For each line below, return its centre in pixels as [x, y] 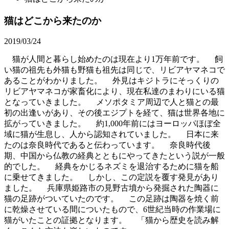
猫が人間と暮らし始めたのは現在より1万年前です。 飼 [113, 59]
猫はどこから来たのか [53, 20]
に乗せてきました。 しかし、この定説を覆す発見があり [111, 177]
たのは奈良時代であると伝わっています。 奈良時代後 [107, 145]
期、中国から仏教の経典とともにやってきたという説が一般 [114, 156]
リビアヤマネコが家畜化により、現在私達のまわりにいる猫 [114, 91]
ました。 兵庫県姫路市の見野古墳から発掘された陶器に [111, 188]
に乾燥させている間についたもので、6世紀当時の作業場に [112, 210]
